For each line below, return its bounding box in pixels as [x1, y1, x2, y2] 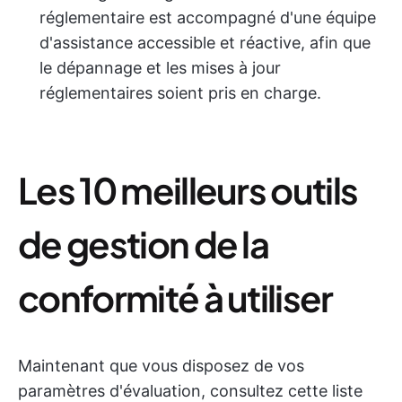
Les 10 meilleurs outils [18, 167, 358, 213]
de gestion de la [18, 221, 269, 267]
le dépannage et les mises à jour [39, 58, 281, 77]
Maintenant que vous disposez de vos [18, 356, 304, 375]
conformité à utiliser [18, 275, 333, 320]
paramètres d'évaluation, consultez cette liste [18, 381, 363, 400]
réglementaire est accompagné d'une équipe [39, 8, 376, 27]
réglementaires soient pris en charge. [39, 83, 321, 102]
